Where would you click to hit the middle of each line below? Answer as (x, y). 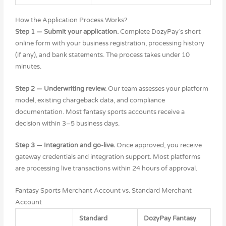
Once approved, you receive (159, 146)
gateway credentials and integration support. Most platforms (107, 157)
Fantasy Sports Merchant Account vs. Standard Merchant (103, 190)
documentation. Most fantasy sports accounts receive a (100, 112)
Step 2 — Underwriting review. (61, 89)
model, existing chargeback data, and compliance (90, 100)
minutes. (28, 67)
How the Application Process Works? (71, 20)
